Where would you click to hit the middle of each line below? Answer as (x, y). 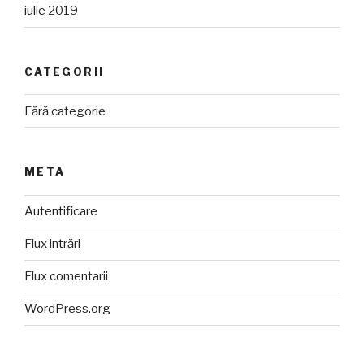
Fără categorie (65, 111)
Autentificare (61, 212)
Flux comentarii (66, 277)
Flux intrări (52, 244)
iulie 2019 (51, 11)
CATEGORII (65, 71)
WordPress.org (67, 309)
